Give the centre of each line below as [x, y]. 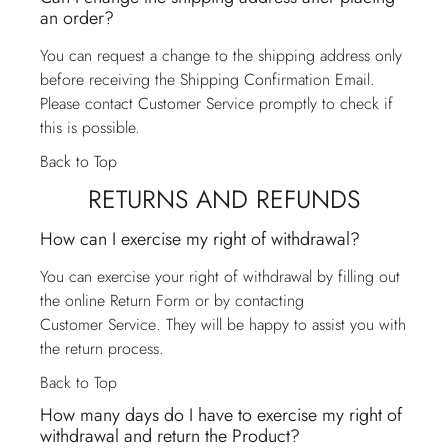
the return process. [102, 348]
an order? [77, 18]
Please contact [89, 103]
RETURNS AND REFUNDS [224, 199]
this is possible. [90, 127]
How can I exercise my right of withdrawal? [200, 239]
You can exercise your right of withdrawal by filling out [220, 276]
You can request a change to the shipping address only [221, 55]
